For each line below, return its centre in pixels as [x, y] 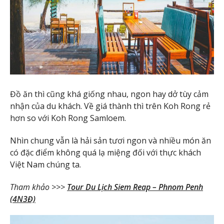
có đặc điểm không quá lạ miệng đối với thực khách [105, 152]
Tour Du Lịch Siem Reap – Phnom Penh [135, 187]
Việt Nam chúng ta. [45, 164]
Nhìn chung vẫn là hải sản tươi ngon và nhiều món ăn [110, 140]
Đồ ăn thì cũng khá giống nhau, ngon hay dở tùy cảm [109, 94]
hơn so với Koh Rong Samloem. [68, 118]
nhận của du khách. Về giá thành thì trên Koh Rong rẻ [110, 106]
